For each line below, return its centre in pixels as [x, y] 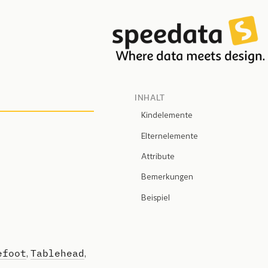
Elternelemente [169, 136]
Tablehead [57, 252]
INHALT [150, 98]
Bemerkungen [167, 177]
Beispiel [155, 198]
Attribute [158, 156]
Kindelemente [167, 116]
